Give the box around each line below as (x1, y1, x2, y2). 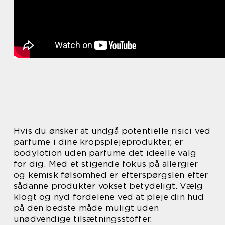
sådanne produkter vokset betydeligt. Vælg (14, 180, 203, 191)
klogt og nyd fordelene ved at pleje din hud (14, 191, 204, 202)
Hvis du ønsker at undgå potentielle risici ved (14, 125, 211, 136)
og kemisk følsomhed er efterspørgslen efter (14, 169, 208, 180)
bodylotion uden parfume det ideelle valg (14, 147, 197, 158)
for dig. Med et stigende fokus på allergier (14, 158, 198, 169)
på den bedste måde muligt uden (14, 202, 159, 213)
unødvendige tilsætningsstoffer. (14, 213, 152, 224)
